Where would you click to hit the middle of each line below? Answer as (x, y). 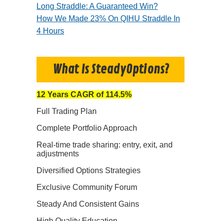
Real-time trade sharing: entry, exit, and (105, 145)
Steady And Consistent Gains (88, 204)
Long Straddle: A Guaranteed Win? (97, 6)
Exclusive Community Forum (87, 187)
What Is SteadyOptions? (110, 70)
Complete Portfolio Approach (87, 128)
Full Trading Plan (67, 111)
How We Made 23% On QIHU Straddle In (108, 18)
